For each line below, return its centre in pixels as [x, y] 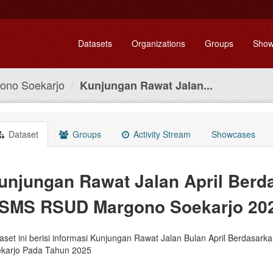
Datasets [95, 43]
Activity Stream [161, 134]
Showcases [233, 134]
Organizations [158, 43]
